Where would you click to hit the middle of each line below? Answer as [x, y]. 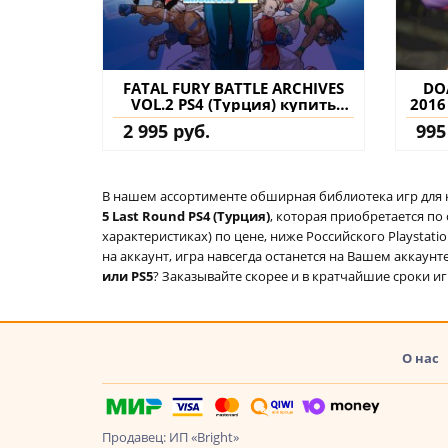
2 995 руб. [166, 130]
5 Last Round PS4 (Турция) [186, 215]
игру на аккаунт [233, 119]
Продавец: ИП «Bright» [170, 436]
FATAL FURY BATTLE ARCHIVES [233, 87]
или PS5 [127, 275]
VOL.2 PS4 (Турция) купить [233, 103]
